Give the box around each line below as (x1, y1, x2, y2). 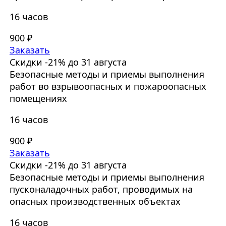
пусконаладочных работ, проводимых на (9, 183, 193, 196)
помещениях (9, 92, 67, 105)
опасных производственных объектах (9, 195, 181, 208)
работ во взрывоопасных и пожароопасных (9, 80, 206, 93)
